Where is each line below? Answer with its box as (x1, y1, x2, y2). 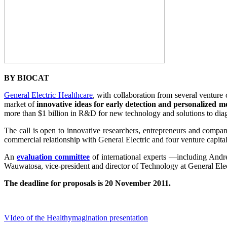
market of (4, 100, 35, 109)
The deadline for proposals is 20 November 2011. (4, 179, 171, 188)
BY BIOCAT (4, 73, 49, 83)
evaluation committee (16, 153, 90, 162)
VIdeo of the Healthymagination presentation (4, 213, 148, 222)
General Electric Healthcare (4, 91, 93, 100)
